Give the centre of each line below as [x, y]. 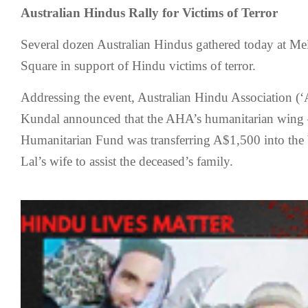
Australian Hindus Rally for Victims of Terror [149, 13]
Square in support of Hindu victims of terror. [138, 66]
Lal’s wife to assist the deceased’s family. [127, 161]
